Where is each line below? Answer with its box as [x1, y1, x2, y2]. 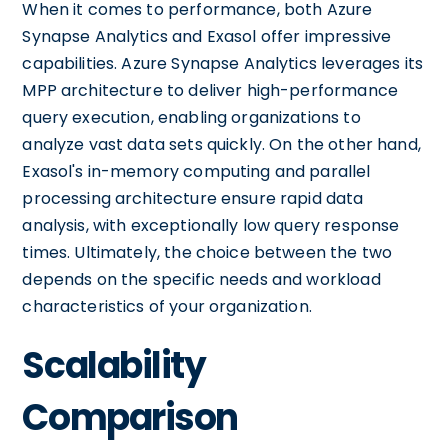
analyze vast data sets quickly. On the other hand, [22, 133, 421, 156]
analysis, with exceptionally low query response [22, 214, 400, 237]
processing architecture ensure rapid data [22, 187, 364, 210]
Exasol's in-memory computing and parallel [22, 160, 371, 183]
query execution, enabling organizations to [22, 106, 361, 129]
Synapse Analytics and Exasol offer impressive [22, 25, 392, 48]
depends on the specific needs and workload [22, 268, 381, 291]
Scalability [22, 340, 206, 391]
